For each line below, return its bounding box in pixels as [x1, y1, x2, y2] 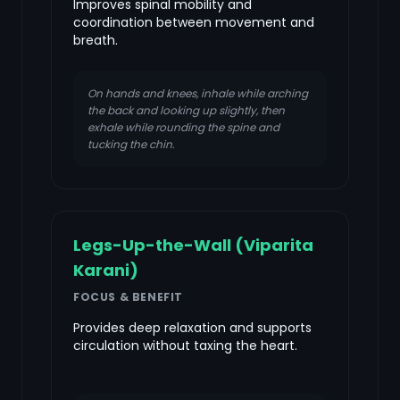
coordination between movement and [73, 13, 314, 31]
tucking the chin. [87, 137, 175, 152]
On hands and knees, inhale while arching [87, 86, 308, 101]
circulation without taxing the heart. [73, 337, 297, 354]
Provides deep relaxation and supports [73, 319, 312, 337]
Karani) [73, 259, 138, 281]
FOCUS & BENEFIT [73, 289, 183, 304]
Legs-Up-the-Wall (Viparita [73, 234, 313, 256]
